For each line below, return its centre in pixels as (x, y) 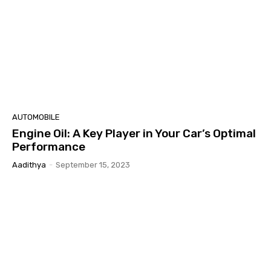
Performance (49, 146)
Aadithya (29, 165)
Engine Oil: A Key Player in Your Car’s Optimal (134, 133)
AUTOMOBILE (36, 117)
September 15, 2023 (93, 165)
